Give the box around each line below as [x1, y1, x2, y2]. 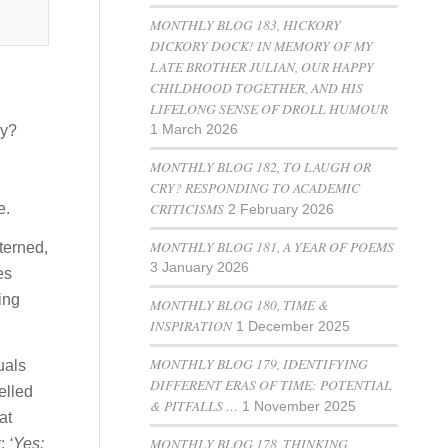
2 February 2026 [228, 202, 335, 217]
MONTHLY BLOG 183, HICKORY [150, 15, 342, 34]
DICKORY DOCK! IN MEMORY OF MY [150, 36, 374, 55]
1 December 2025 [236, 319, 351, 334]
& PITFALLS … [150, 396, 239, 415]
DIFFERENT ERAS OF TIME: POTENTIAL [150, 375, 393, 394]
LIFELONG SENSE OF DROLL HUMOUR [150, 99, 389, 118]
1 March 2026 [150, 122, 239, 137]
